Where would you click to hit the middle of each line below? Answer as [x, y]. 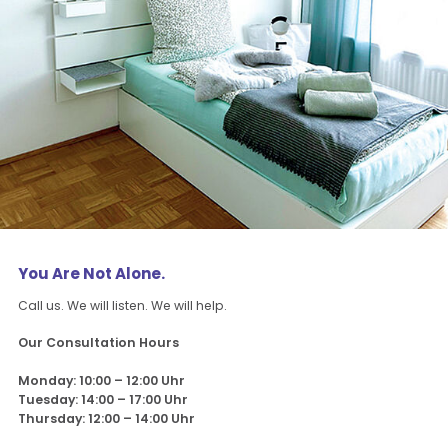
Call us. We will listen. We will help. [123, 306]
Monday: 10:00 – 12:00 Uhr [102, 380]
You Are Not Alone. [92, 274]
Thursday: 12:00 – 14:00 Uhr [107, 418]
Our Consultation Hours [99, 343]
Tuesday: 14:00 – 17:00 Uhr [103, 399]
